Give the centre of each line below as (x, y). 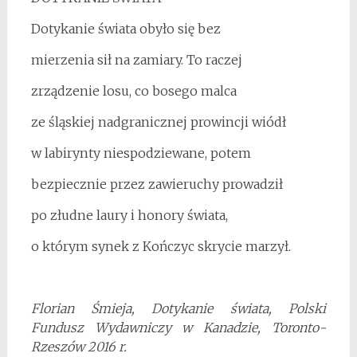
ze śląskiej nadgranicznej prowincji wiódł (158, 122)
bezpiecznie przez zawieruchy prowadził (157, 184)
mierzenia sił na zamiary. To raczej (136, 60)
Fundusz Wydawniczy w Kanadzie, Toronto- (178, 328)
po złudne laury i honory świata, (129, 216)
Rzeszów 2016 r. (78, 347)
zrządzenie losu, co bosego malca (133, 91)
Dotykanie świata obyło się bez (126, 29)
